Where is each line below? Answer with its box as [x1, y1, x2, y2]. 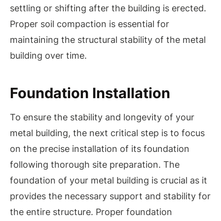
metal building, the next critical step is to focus [10, 128, 205, 139]
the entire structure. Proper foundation [10, 207, 172, 218]
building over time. [10, 50, 87, 61]
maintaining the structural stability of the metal [10, 35, 206, 45]
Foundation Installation [10, 84, 170, 102]
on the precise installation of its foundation [10, 144, 189, 154]
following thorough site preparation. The [10, 159, 180, 170]
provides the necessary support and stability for [10, 191, 211, 202]
